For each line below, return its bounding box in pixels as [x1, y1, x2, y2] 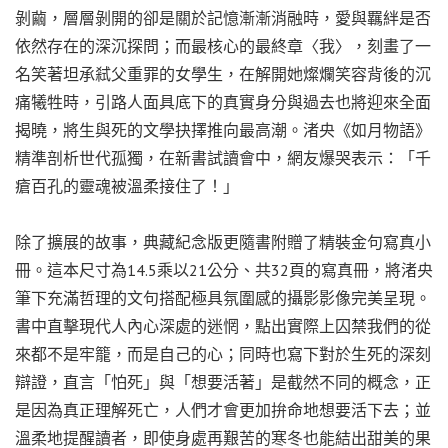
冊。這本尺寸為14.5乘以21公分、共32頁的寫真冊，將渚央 [15, 259, 433, 280]
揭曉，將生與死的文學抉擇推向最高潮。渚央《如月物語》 [15, 119, 431, 140]
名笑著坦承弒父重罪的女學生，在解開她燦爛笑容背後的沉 [15, 63, 431, 84]
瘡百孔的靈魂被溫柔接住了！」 [15, 175, 239, 196]
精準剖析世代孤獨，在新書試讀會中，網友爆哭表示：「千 [15, 147, 431, 168]
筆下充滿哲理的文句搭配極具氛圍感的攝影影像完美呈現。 [15, 287, 431, 308]
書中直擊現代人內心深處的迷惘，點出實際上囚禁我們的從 [15, 315, 431, 336]
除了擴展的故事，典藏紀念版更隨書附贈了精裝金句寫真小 [15, 231, 431, 252]
